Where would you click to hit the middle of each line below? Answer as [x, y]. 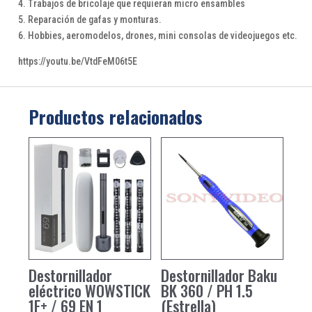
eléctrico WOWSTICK [89, 291]
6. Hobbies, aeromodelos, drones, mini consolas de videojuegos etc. [157, 36]
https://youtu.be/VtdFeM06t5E [77, 62]
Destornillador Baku [219, 275]
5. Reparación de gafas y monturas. [89, 20]
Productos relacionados [115, 117]
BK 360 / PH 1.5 [207, 291]
